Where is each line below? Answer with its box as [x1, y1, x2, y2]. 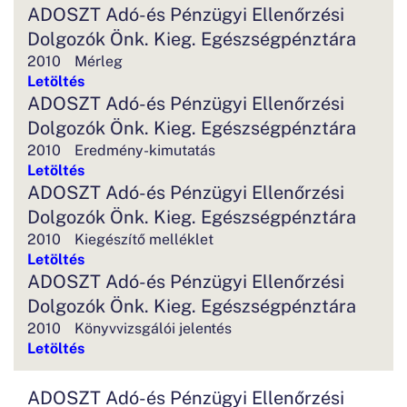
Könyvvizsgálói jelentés [74, 317, 232, 337]
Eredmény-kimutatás [74, 139, 215, 159]
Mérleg [74, 50, 123, 70]
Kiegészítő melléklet [74, 228, 213, 248]
